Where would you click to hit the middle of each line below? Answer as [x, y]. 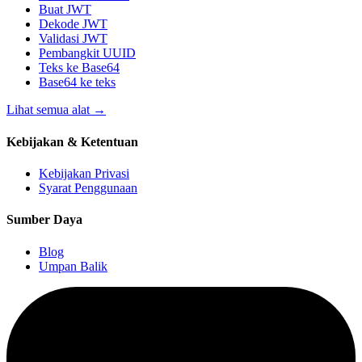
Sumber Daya [44, 220]
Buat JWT [65, 10]
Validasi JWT [73, 39]
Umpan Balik [73, 266]
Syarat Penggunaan [88, 188]
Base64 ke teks [77, 82]
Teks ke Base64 [79, 68]
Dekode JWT [73, 24]
